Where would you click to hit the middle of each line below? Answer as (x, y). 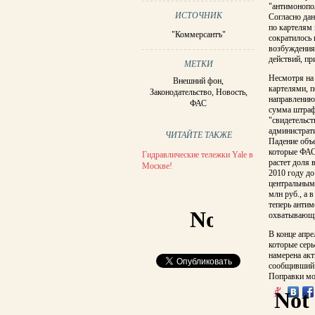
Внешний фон (197, 81)
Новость (230, 92)
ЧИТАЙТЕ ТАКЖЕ (198, 135)
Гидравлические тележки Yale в (198, 155)
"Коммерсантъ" (198, 34)
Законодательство (180, 92)
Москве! (157, 166)
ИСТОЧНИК (198, 15)
